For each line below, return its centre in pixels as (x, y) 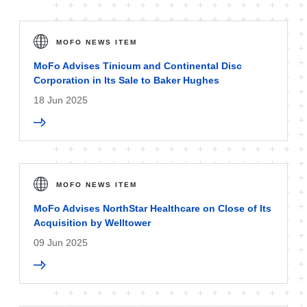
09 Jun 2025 (61, 243)
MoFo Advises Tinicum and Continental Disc (138, 66)
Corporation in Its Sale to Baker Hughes (126, 80)
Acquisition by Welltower (92, 223)
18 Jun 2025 (61, 100)
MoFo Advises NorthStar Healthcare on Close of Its (152, 208)
